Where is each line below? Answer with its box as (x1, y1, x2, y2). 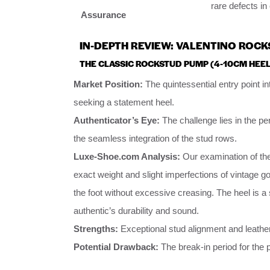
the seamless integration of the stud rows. (74, 133, 237, 143)
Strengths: (74, 223, 118, 234)
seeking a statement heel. (74, 96, 174, 107)
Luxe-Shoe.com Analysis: (74, 151, 180, 162)
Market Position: (74, 78, 143, 89)
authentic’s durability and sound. (74, 205, 199, 216)
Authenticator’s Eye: (74, 115, 160, 125)
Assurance (81, 9, 126, 20)
